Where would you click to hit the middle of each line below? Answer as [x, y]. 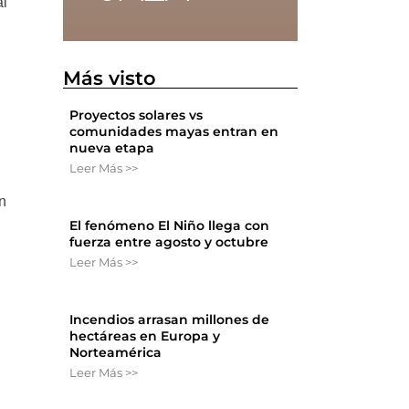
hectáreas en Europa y [145, 336]
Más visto [110, 79]
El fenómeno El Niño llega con [170, 226]
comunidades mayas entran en [174, 132]
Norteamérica [116, 353]
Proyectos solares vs [136, 115]
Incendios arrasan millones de [170, 320]
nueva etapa [112, 148]
